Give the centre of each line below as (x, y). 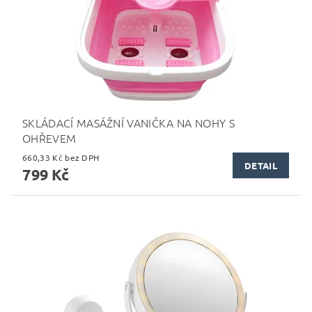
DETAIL (261, 165)
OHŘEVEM (49, 138)
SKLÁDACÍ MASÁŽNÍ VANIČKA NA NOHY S (128, 123)
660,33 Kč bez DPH (82, 157)
